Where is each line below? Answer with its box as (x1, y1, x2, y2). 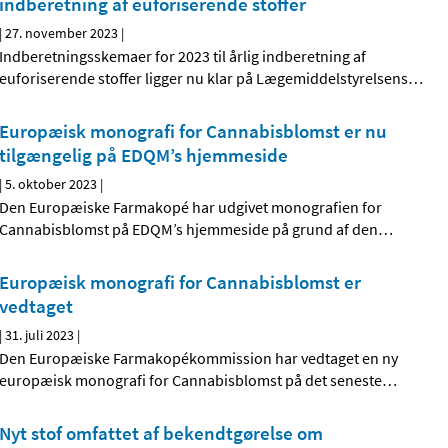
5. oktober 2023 (5, 175, 98, 194)
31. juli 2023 (5, 326, 75, 345)
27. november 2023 (5, 24, 119, 43)
